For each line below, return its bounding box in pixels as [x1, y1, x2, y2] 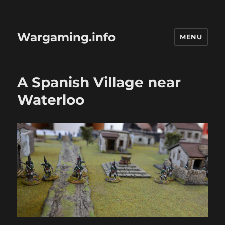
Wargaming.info [17, 30, 116, 44]
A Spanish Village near [17, 74, 181, 91]
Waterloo [17, 91, 85, 108]
